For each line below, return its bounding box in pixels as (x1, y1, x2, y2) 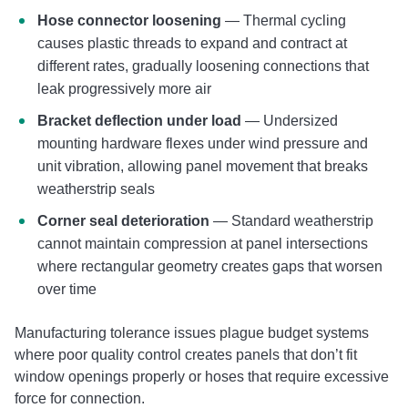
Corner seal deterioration (37, 212, 209, 229)
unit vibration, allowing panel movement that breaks (37, 158, 368, 174)
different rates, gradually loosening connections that (37, 57, 369, 74)
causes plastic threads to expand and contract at (37, 35, 347, 51)
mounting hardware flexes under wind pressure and (37, 135, 368, 151)
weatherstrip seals (37, 180, 155, 197)
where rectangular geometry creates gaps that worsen (37, 258, 382, 274)
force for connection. (15, 390, 145, 406)
